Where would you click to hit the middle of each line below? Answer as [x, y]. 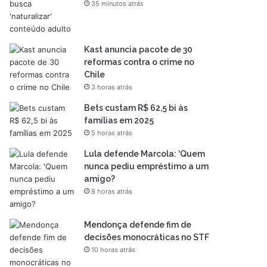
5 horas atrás [112, 133]
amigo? [100, 179]
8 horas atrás [112, 191]
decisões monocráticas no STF [147, 237]
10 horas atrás [114, 250]
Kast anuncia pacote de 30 [139, 49]
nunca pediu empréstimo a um [147, 166]
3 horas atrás [112, 87]
